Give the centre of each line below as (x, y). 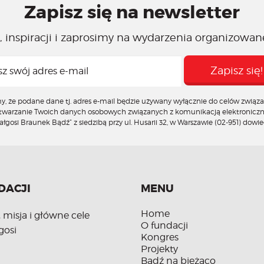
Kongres (160, 237)
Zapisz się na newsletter (132, 12)
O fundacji (164, 225)
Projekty (159, 249)
